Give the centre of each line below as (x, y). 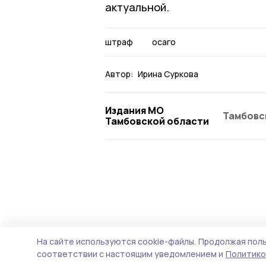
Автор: (119, 74)
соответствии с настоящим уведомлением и (130, 254)
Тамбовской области (157, 121)
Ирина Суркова (168, 74)
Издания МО (134, 110)
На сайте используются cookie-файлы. (116, 241)
